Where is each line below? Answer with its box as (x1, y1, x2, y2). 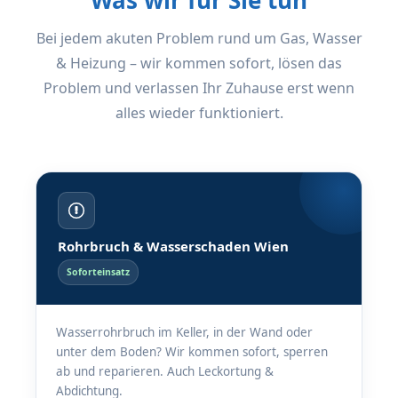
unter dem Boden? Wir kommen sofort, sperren (56, 344, 328, 360)
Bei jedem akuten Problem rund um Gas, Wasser (36, 28, 362, 48)
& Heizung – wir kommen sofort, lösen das (56, 53, 342, 73)
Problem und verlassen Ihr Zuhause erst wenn (44, 78, 354, 98)
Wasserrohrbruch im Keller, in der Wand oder (56, 324, 313, 340)
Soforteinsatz (67, 266, 130, 278)
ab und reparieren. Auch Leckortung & (56, 363, 274, 379)
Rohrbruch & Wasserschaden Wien (58, 237, 289, 255)
